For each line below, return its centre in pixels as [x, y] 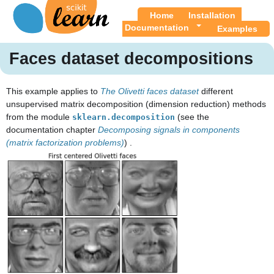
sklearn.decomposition [124, 117]
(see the [192, 117]
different [216, 91]
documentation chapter [52, 130]
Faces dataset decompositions [131, 58]
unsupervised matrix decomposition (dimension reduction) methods [136, 104]
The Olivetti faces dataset [150, 91]
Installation [212, 15]
